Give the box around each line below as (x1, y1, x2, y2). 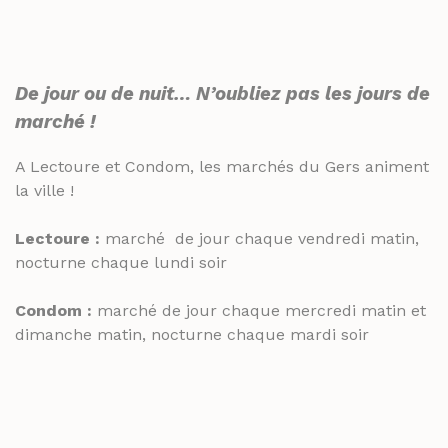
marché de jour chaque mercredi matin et (92, 300, 426, 320)
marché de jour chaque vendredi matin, (100, 228, 419, 248)
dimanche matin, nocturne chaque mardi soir (15, 324, 369, 344)
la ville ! (15, 180, 74, 200)
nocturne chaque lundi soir (15, 252, 227, 272)
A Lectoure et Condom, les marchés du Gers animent (15, 156, 429, 176)
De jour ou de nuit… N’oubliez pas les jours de (15, 83, 430, 106)
